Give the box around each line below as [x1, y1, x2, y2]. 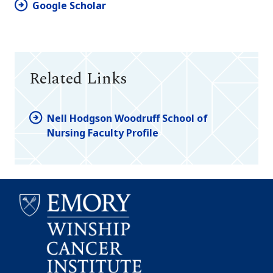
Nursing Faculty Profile [47, 126, 158, 140]
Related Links [29, 66, 127, 91]
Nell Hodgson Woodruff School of [47, 111, 208, 125]
